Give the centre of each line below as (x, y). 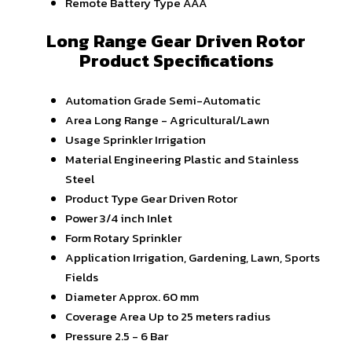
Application (98, 257)
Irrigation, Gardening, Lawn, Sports (226, 257)
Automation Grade (116, 100)
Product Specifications (176, 61)
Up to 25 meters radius (209, 316)
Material (88, 159)
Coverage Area (106, 316)
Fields (82, 277)
